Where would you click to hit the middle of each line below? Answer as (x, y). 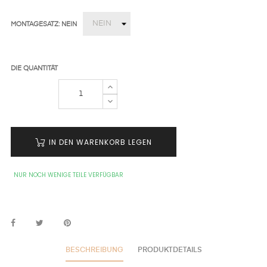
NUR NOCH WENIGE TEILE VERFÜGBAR (69, 175)
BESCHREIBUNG (94, 251)
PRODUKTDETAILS (170, 251)
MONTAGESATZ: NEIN (44, 24)
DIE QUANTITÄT (34, 69)
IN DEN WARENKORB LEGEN (100, 142)
